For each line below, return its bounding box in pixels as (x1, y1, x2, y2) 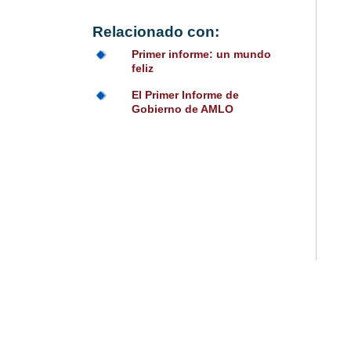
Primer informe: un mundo (131, 48, 271, 61)
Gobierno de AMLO (131, 103, 233, 116)
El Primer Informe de (131, 89, 239, 102)
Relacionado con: (92, 24, 219, 41)
